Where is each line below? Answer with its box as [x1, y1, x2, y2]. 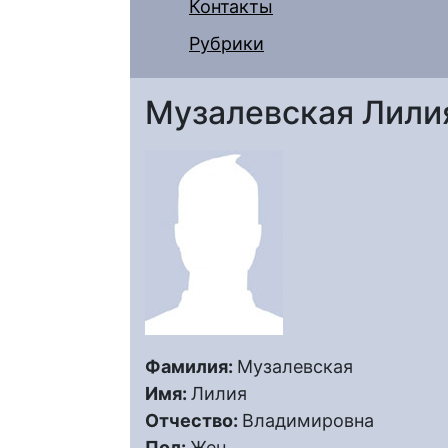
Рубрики [189, 33, 264, 54]
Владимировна [242, 410, 374, 431]
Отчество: [145, 410, 242, 431]
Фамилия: [145, 356, 237, 377]
